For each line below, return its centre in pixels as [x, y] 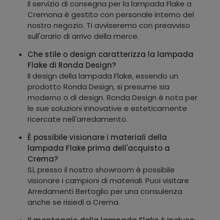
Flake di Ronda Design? [72, 65]
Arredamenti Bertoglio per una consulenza [105, 191]
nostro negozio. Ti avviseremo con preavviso [109, 25]
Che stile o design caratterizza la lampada [110, 54]
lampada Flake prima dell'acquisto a [99, 148]
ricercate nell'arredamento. [78, 119]
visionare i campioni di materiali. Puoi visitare [108, 180]
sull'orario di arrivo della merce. [83, 36]
